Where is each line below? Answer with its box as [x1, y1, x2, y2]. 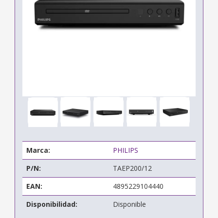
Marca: [26, 145, 50, 155]
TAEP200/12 [113, 163, 152, 173]
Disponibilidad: [26, 199, 77, 209]
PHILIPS [113, 145, 138, 155]
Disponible [113, 199, 146, 209]
